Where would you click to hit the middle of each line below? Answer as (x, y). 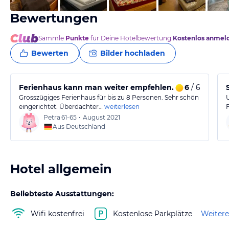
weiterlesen (122, 107)
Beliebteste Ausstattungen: (62, 194)
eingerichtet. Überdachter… (61, 107)
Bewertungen (54, 18)
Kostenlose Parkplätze (153, 213)
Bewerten (50, 53)
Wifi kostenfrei (58, 213)
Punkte (77, 38)
